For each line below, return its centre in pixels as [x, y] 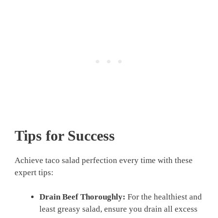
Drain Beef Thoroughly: [82, 197]
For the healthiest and [164, 197]
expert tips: [34, 172]
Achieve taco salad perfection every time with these [104, 160]
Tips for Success [65, 135]
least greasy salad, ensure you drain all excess [118, 209]
